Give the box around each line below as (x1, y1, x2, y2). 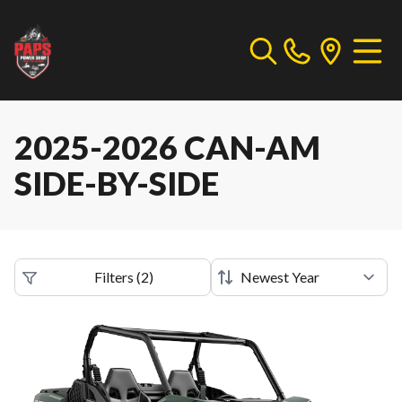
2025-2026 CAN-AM (14, 127, 320, 167)
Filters (93, 268, 134, 285)
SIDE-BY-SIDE (14, 163, 219, 203)
